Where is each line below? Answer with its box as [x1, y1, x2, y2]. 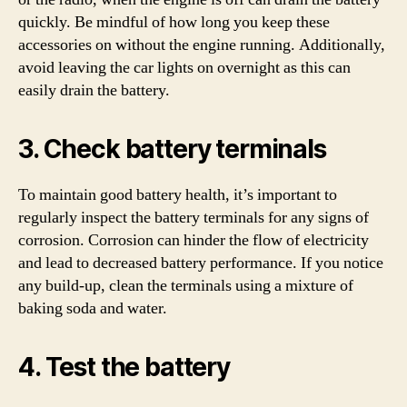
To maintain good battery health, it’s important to [18, 184, 337, 205]
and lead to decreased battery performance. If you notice [18, 253, 383, 273]
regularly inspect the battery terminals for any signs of [18, 207, 369, 228]
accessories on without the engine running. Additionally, [18, 35, 385, 55]
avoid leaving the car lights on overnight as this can [18, 57, 351, 78]
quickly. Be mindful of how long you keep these [18, 12, 330, 33]
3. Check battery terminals [18, 134, 326, 164]
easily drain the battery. [18, 80, 170, 101]
